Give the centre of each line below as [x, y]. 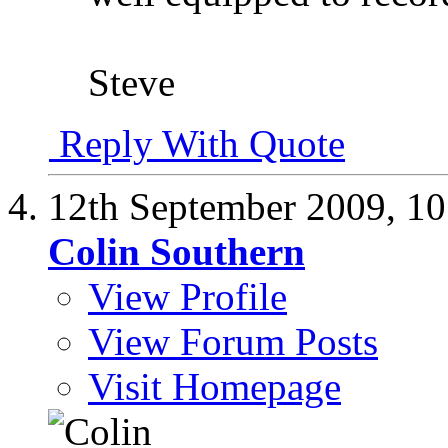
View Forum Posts [233, 341]
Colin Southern [176, 251]
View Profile [187, 296]
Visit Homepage [214, 386]
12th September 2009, [227, 206]
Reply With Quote [197, 143]
